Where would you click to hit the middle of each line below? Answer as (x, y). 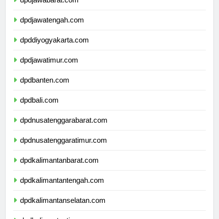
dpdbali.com (39, 109)
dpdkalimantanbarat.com (59, 169)
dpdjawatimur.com (49, 69)
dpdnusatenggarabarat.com (64, 129)
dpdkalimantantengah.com (62, 189)
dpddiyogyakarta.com (55, 49)
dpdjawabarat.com (49, 9)
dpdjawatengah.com (52, 29)
